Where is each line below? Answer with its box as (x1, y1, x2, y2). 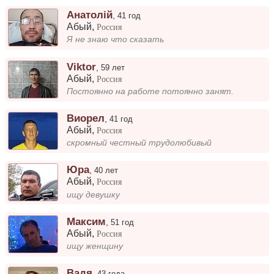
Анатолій (67, 9, 113, 21)
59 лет (101, 62, 125, 72)
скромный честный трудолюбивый (67, 138, 212, 148)
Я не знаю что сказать (67, 35, 165, 45)
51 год (111, 217, 135, 227)
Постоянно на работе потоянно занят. (67, 86, 234, 96)
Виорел (67, 112, 105, 125)
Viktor (67, 60, 97, 73)
